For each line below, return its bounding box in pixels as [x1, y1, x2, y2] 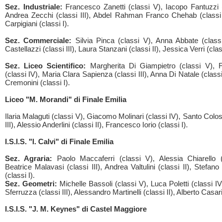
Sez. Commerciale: [5, 36, 75, 45]
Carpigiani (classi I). [5, 19, 69, 28]
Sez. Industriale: [5, 2, 66, 11]
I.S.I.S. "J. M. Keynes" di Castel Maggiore [5, 205, 147, 213]
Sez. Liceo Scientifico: [5, 61, 90, 70]
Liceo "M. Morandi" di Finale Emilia [5, 95, 126, 104]
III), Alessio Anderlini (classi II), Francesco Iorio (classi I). [5, 120, 188, 129]
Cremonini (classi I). [5, 78, 70, 87]
